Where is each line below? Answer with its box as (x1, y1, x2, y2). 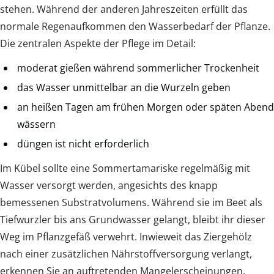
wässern (17, 117, 56, 131)
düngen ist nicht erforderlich (17, 137, 149, 151)
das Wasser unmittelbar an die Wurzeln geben (17, 81, 231, 95)
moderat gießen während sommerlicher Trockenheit (17, 61, 259, 75)
